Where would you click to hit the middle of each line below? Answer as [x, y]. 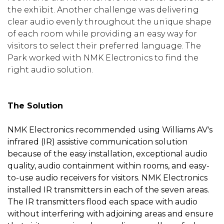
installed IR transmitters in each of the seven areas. [108, 189]
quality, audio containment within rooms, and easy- [108, 165]
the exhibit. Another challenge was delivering [103, 9]
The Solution [35, 105]
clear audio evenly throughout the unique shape [109, 21]
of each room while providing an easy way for [102, 33]
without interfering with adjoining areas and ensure [110, 213]
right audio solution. [50, 69]
